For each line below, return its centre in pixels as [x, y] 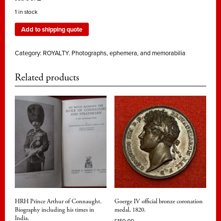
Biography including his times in [55, 210]
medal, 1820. [130, 210]
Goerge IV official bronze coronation [158, 201]
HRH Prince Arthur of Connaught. [58, 201]
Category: [29, 54]
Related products [47, 77]
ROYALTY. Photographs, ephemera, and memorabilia [114, 54]
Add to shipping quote [52, 29]
